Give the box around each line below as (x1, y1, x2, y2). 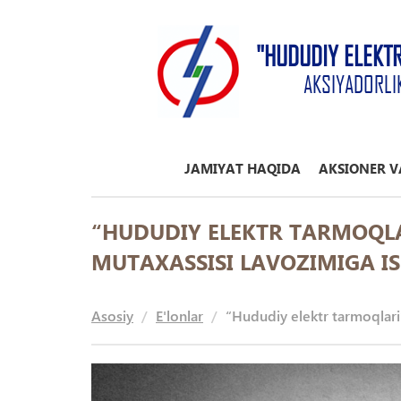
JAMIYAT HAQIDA (184, 159, 301, 177)
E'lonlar (156, 306, 203, 325)
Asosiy (91, 306, 133, 325)
